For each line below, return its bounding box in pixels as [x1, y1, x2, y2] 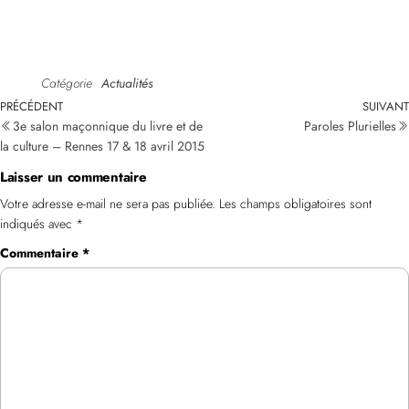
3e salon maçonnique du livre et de [13, 116, 203, 135]
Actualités [100, 73, 152, 92]
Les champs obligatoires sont [219, 194, 372, 213]
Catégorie [40, 73, 92, 92]
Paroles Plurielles [304, 116, 396, 135]
